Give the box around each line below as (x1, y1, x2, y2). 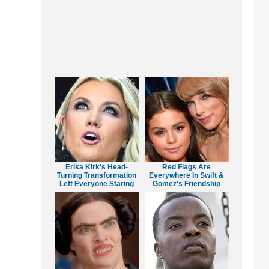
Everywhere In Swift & (149, 171, 225, 180)
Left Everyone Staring (59, 180, 134, 189)
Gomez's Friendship (153, 180, 221, 189)
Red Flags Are (162, 163, 211, 172)
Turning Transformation (56, 171, 136, 180)
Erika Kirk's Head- (65, 163, 128, 172)
